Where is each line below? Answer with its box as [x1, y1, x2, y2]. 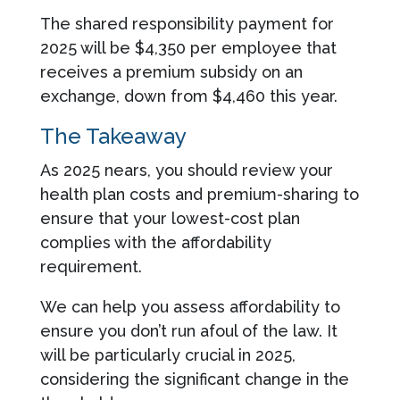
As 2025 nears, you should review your [39, 160, 333, 179]
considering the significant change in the [39, 369, 349, 388]
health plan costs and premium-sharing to [39, 184, 359, 204]
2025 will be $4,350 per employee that [39, 37, 337, 57]
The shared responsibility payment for [39, 13, 334, 33]
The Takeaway [39, 122, 187, 149]
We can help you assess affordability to [39, 296, 340, 316]
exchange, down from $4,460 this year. [39, 86, 337, 105]
